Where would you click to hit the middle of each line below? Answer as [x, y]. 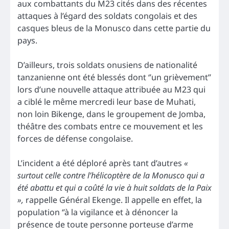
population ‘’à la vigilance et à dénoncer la [98, 212]
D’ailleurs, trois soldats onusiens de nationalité [107, 65]
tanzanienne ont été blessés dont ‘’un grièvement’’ [114, 77]
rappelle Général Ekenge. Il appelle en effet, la [113, 200]
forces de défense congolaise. [75, 138]
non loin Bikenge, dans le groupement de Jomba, [111, 114]
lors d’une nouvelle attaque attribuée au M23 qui [111, 89]
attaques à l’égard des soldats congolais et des [107, 16]
